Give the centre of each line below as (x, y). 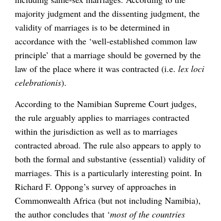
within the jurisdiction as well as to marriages (96, 131)
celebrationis (38, 82)
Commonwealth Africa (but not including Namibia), (108, 201)
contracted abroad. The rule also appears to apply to (108, 145)
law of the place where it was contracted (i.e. (96, 68)
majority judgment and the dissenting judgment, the (107, 13)
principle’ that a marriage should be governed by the (108, 55)
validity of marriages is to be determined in (92, 27)
